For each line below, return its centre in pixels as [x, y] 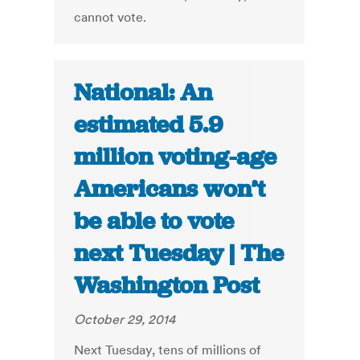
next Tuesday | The [179, 254]
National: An [143, 93]
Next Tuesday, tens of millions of [168, 350]
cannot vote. [110, 17]
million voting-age [176, 157]
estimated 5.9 [149, 125]
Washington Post [167, 286]
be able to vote [154, 221]
